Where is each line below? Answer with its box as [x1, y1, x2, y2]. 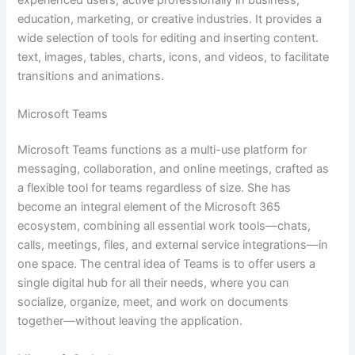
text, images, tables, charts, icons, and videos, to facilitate [17, 50, 330, 65]
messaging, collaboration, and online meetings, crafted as [17, 162, 330, 177]
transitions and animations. [17, 69, 165, 84]
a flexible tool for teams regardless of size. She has [17, 181, 292, 196]
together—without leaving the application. [17, 314, 243, 329]
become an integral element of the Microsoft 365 [17, 200, 281, 215]
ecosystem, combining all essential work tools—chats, [17, 219, 311, 234]
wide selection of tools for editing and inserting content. [17, 31, 319, 46]
